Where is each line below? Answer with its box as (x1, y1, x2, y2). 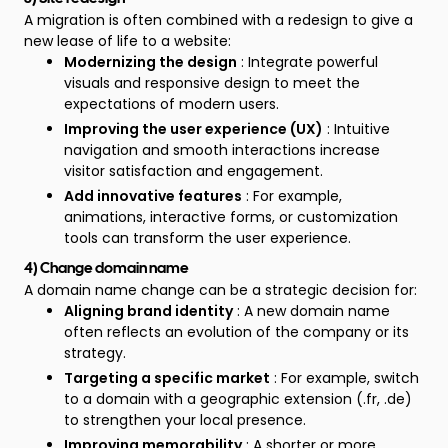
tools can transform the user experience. (64, 228, 351, 248)
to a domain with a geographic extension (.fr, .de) (64, 389, 412, 409)
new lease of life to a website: (24, 31, 231, 51)
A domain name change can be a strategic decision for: (24, 280, 417, 300)
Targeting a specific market (64, 368, 270, 388)
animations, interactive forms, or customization (64, 207, 398, 227)
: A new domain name (233, 301, 390, 321)
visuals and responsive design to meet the (64, 73, 360, 93)
